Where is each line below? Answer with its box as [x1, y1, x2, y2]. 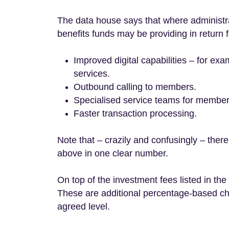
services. [74, 68, 110, 79]
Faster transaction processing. [74, 108, 197, 119]
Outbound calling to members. [74, 82, 196, 92]
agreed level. [57, 201, 110, 212]
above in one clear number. [57, 148, 168, 158]
